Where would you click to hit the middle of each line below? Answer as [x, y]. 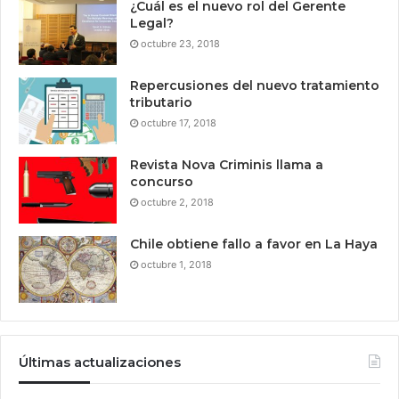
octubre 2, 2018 [177, 202]
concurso [162, 182]
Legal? [152, 23]
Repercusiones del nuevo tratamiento [255, 85]
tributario [161, 102]
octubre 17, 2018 [179, 123]
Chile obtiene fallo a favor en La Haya [254, 244]
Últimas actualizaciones [100, 362]
